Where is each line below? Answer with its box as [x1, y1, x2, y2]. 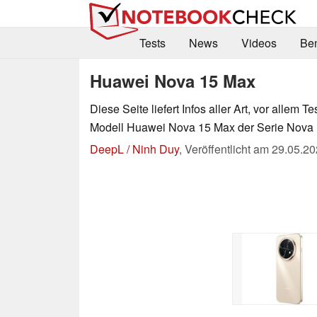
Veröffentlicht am [185, 140, 272, 157]
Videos [241, 35, 277, 52]
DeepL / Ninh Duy [90, 140, 179, 157]
